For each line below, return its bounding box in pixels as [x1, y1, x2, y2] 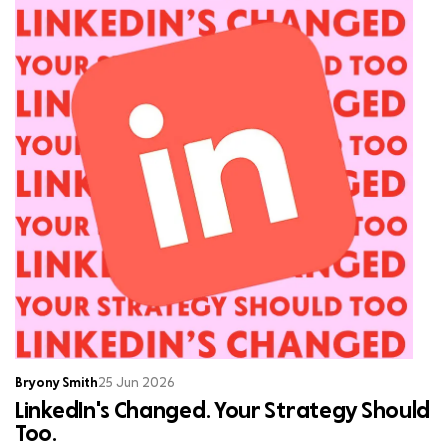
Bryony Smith [15, 377, 98, 390]
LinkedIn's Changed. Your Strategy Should [15, 401, 431, 423]
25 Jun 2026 [98, 377, 175, 390]
